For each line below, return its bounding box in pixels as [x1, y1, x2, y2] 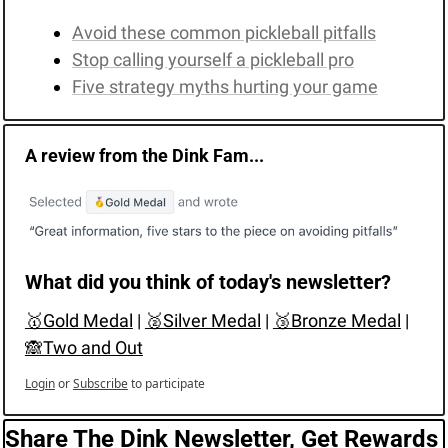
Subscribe [72, 374, 128, 392]
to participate [130, 374, 205, 392]
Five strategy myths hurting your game [71, 75, 378, 97]
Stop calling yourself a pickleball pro [71, 48, 354, 70]
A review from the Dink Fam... [24, 144, 264, 166]
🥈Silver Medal [144, 309, 261, 331]
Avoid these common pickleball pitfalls [71, 21, 376, 43]
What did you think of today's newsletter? [24, 269, 391, 294]
